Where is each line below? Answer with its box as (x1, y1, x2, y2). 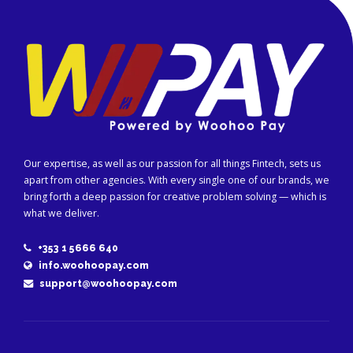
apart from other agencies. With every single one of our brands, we (24, 173, 329, 188)
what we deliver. (24, 206, 99, 221)
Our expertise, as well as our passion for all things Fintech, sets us (24, 157, 321, 171)
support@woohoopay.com (39, 277, 177, 290)
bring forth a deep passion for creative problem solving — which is (24, 190, 326, 204)
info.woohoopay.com (38, 259, 149, 272)
